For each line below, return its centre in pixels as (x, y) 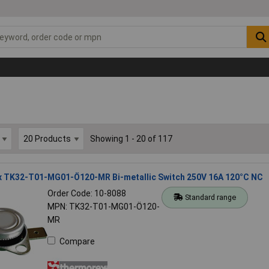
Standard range (211, 197)
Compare (77, 241)
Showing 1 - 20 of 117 (131, 138)
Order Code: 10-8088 (86, 193)
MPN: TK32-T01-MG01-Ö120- (103, 206)
